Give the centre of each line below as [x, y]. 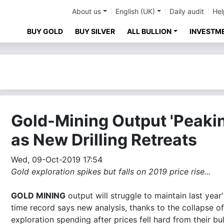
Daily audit [187, 11]
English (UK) [135, 11]
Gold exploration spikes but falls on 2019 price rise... [111, 171]
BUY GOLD [45, 31]
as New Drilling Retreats [104, 140]
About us [87, 11]
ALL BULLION [149, 31]
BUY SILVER [95, 31]
